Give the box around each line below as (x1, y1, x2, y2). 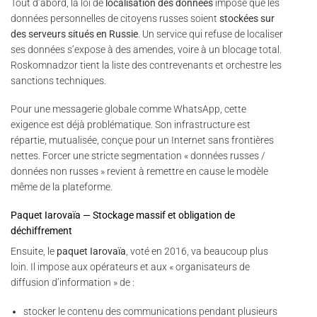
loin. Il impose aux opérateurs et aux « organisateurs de (11, 261, 250, 273)
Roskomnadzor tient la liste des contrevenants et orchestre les (11, 59, 282, 71)
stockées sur (219, 12, 275, 24)
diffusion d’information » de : (11, 277, 134, 289)
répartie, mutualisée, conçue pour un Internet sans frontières (11, 134, 274, 146)
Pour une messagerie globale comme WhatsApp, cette (11, 103, 246, 115)
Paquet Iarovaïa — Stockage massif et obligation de (11, 209, 235, 221)
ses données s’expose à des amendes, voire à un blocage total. (11, 43, 282, 55)
